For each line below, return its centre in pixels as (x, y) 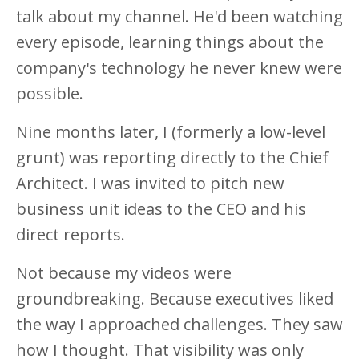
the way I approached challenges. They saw (179, 325)
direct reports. (71, 235)
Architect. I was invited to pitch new (150, 184)
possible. (50, 94)
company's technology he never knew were (179, 68)
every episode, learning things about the (170, 42)
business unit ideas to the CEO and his (161, 209)
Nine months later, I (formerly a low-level (171, 132)
